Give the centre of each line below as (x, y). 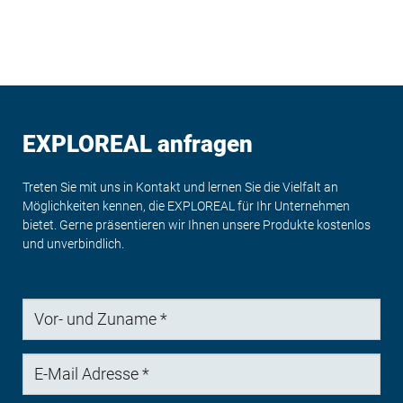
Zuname (45, 344)
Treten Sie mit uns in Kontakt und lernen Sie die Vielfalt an (180, 187)
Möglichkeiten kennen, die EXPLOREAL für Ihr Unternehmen (186, 206)
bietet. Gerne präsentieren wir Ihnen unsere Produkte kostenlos (197, 224)
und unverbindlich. (73, 243)
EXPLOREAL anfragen (138, 144)
